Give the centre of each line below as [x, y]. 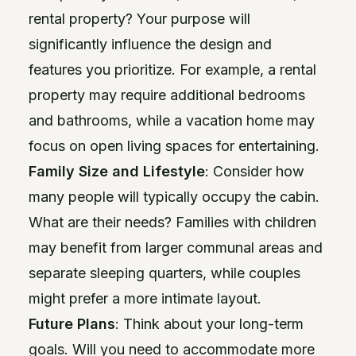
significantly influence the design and [150, 44]
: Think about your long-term [209, 324]
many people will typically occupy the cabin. [174, 197]
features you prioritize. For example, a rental [172, 70]
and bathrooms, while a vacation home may [172, 120]
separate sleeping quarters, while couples [164, 273]
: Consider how [255, 171]
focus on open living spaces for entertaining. [174, 146]
